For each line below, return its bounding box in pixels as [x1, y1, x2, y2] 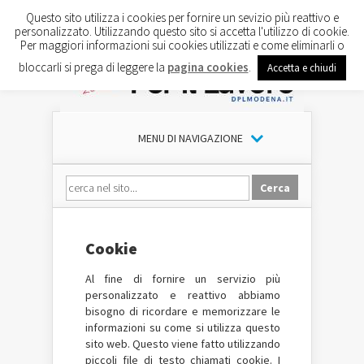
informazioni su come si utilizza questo [85, 320, 280, 335]
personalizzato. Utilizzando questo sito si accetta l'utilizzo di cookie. [15, 23, 349, 39]
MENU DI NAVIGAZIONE [137, 131, 243, 145]
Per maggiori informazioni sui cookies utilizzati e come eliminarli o [19, 37, 344, 53]
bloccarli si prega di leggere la [18, 58, 167, 75]
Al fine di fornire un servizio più [85, 271, 280, 286]
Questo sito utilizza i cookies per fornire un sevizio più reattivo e [25, 9, 339, 25]
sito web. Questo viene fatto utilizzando [85, 336, 280, 351]
